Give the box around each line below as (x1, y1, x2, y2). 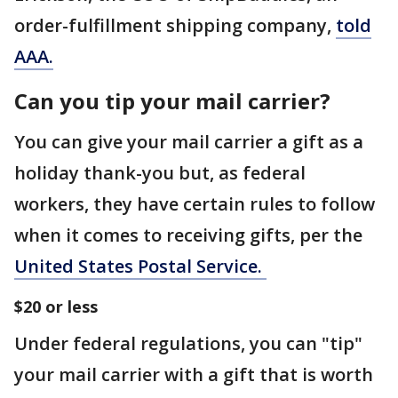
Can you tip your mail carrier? (14, 85, 330, 115)
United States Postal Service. (14, 253, 267, 278)
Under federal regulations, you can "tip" (14, 330, 362, 355)
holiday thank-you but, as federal (14, 160, 306, 185)
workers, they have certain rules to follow (14, 191, 375, 216)
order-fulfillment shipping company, (14, 12, 336, 37)
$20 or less (14, 295, 98, 317)
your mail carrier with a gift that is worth (14, 362, 373, 386)
